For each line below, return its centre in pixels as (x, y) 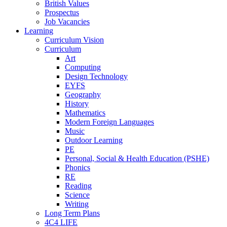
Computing (83, 67)
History (77, 103)
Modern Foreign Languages (109, 122)
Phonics (78, 167)
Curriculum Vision (74, 40)
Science (77, 195)
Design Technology (96, 76)
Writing (77, 204)
